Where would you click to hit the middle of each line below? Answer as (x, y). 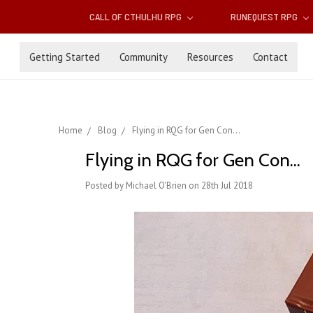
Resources (210, 57)
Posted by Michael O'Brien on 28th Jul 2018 (169, 186)
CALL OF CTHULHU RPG (137, 17)
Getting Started (65, 57)
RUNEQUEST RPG (265, 17)
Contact (270, 57)
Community (144, 57)
